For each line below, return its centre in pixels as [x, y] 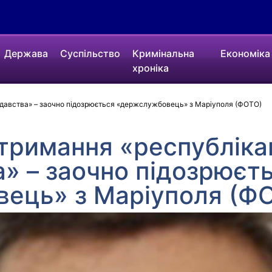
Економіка [245, 53]
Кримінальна [164, 53]
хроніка [151, 68]
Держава [26, 53]
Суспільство [90, 53]
